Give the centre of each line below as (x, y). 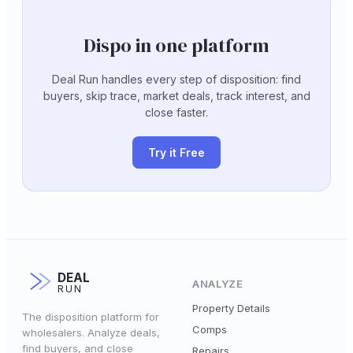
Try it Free (176, 152)
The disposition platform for (91, 317)
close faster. (176, 112)
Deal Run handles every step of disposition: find (176, 79)
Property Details (231, 308)
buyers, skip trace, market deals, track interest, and (176, 96)
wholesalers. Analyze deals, (91, 333)
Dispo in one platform (176, 45)
